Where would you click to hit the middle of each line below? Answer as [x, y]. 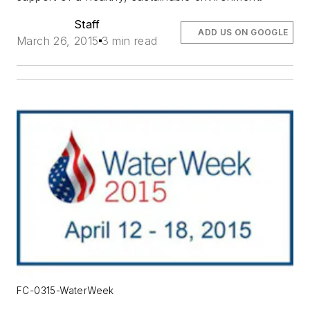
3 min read [129, 41]
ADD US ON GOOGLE [243, 33]
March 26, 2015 [58, 41]
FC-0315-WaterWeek [65, 291]
